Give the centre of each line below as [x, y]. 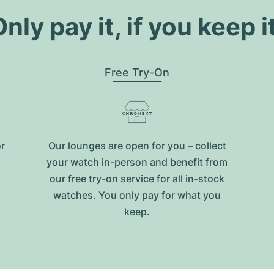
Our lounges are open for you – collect [137, 146]
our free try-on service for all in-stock [137, 179]
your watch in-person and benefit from [137, 162]
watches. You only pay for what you [137, 195]
